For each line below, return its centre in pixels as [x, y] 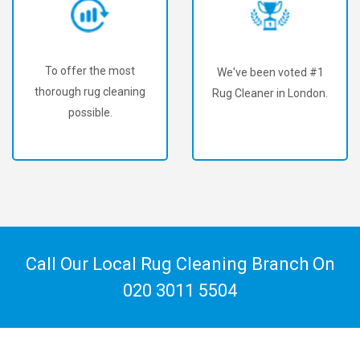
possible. [90, 112]
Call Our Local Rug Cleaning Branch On [180, 264]
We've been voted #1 [270, 73]
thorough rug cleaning [90, 91]
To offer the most [90, 70]
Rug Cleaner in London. [270, 94]
